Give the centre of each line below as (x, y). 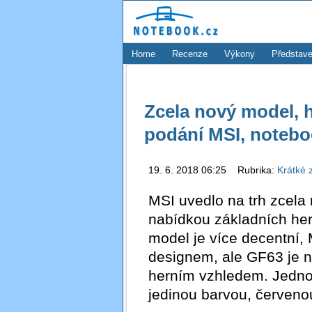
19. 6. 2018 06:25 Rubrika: (212, 170)
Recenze (190, 54)
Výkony (240, 54)
